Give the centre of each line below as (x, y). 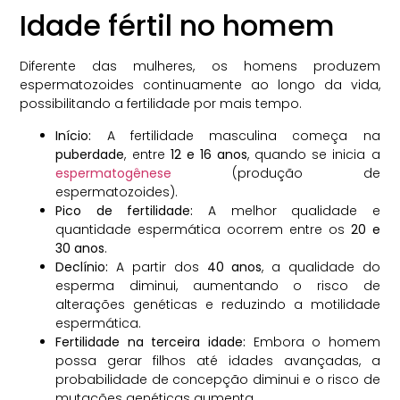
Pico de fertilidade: (125, 210)
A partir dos (158, 267)
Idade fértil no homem (178, 26)
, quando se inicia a (314, 154)
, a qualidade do (321, 267)
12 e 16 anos (209, 154)
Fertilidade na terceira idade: (150, 342)
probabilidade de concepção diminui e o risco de (218, 379)
